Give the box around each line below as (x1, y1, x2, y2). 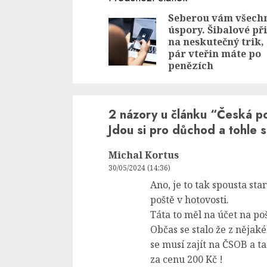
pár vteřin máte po (168, 46, 261, 60)
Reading (108, 8, 170, 32)
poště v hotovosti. (150, 193, 229, 206)
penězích (168, 58, 213, 72)
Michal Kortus (108, 148, 179, 162)
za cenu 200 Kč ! (150, 252, 223, 266)
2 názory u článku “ (108, 105, 217, 123)
